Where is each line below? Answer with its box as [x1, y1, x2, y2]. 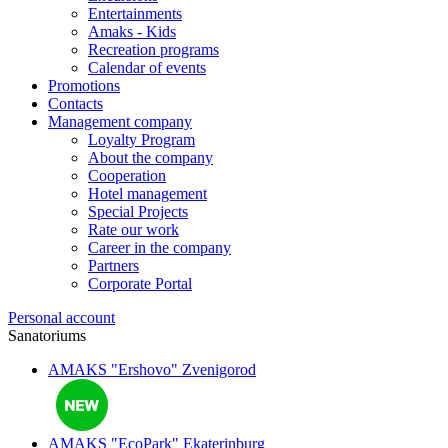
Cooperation [88, 167, 166, 184]
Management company [48, 113, 192, 130]
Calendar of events [88, 59, 206, 76]
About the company [88, 149, 213, 166]
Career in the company [88, 239, 231, 256]
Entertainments [88, 5, 182, 22]
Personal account [8, 309, 115, 326]
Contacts [48, 95, 103, 112]
